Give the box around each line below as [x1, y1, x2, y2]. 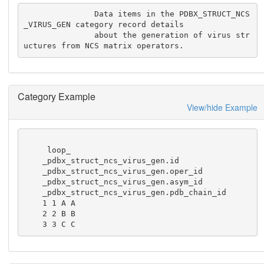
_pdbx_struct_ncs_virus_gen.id [24, 156, 43, 166]
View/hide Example [186, 101, 258, 113]
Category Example [17, 89, 95, 103]
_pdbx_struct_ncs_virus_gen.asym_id [24, 177, 43, 187]
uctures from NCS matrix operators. [24, 41, 184, 51]
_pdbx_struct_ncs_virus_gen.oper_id [24, 167, 43, 176]
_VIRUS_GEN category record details [24, 20, 184, 29]
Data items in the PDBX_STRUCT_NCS [24, 9, 95, 19]
